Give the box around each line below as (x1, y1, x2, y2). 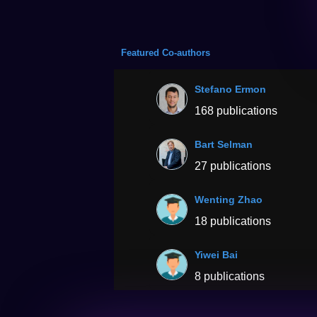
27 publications (195, 160, 272, 173)
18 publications (195, 215, 272, 228)
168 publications (195, 105, 278, 117)
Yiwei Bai (195, 249, 238, 261)
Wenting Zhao (195, 194, 263, 206)
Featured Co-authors (121, 47, 211, 59)
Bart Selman (195, 139, 253, 151)
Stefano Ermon (195, 83, 267, 96)
